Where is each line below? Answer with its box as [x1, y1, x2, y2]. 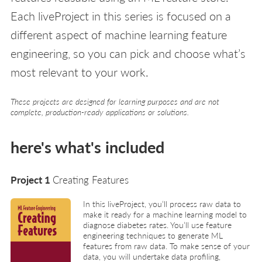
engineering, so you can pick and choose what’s [11, 44, 246, 61]
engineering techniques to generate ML [83, 229, 223, 241]
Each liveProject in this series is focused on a [11, 7, 231, 24]
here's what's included [11, 135, 164, 158]
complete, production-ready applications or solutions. [11, 106, 189, 118]
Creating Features [53, 172, 129, 187]
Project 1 [11, 172, 53, 187]
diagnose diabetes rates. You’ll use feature [83, 218, 232, 230]
